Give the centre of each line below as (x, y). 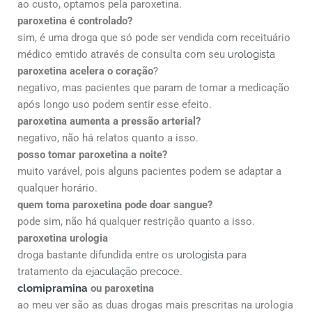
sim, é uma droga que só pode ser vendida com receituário (154, 37)
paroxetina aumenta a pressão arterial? (109, 121)
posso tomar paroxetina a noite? (92, 154)
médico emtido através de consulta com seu (123, 54)
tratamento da (52, 271)
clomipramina (54, 288)
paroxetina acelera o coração (85, 71)
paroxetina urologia (63, 238)
